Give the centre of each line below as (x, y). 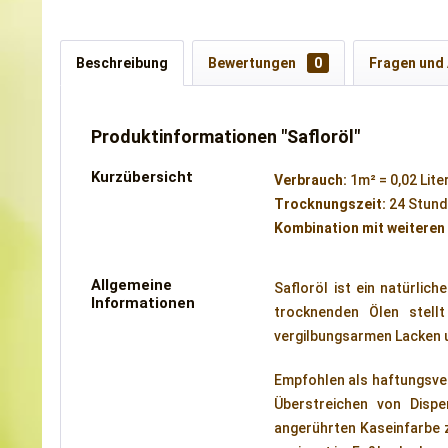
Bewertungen (253, 63)
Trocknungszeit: (330, 204)
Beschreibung (122, 63)
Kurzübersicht (142, 177)
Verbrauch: (311, 180)
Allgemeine (131, 285)
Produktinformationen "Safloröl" (225, 136)
